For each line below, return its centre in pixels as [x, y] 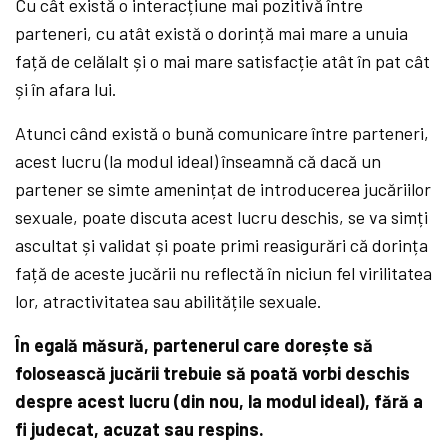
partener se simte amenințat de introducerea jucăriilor [223, 189]
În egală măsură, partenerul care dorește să [194, 345]
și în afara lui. [66, 89]
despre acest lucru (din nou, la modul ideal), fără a [219, 401]
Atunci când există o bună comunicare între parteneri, [222, 133]
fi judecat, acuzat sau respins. [140, 429]
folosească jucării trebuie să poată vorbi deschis [213, 373]
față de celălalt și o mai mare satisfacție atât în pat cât [223, 61]
